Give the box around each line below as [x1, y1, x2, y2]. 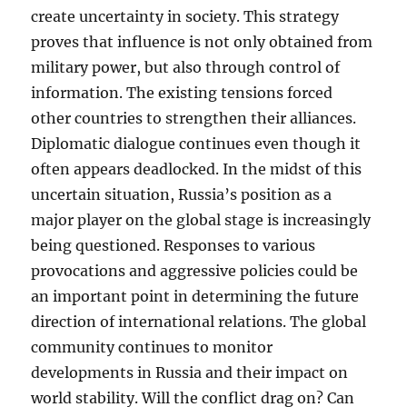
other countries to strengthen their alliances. [31, 109, 357, 127]
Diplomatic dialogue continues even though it [31, 134, 362, 153]
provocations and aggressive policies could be [31, 262, 359, 280]
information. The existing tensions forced [31, 84, 333, 102]
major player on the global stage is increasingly [31, 211, 372, 229]
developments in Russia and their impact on [31, 363, 349, 382]
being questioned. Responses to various [31, 236, 316, 254]
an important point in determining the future [31, 287, 360, 305]
